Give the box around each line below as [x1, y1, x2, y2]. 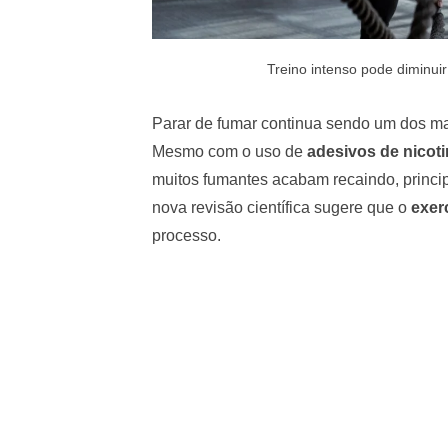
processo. [152, 226, 221, 244]
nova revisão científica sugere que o [152, 198, 411, 216]
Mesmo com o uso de [152, 142, 307, 160]
